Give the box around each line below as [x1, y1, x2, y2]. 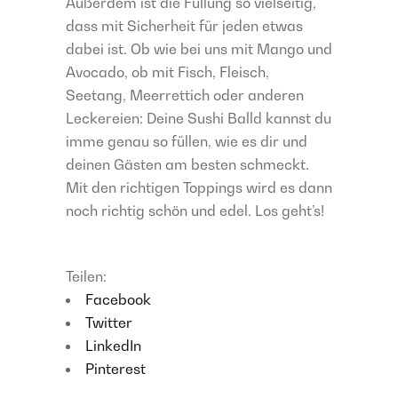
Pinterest [85, 360, 146, 378]
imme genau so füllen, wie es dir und [66, 132, 307, 150]
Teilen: [66, 267, 107, 285]
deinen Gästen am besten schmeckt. [66, 155, 309, 173]
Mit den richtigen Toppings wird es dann [66, 179, 332, 196]
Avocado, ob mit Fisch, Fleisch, [66, 63, 269, 81]
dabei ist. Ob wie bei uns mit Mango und [66, 40, 332, 58]
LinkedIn [85, 337, 141, 354]
